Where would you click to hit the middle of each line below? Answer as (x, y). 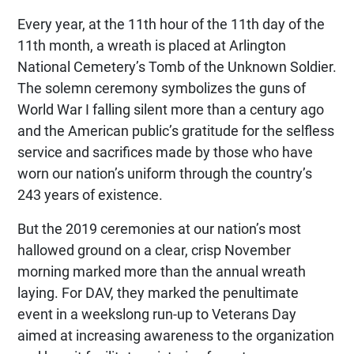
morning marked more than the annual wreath (162, 271)
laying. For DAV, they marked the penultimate (158, 292)
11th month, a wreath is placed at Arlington (152, 45)
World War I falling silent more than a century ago (171, 109)
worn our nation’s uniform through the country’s (165, 173)
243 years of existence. (90, 194)
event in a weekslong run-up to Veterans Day (157, 314)
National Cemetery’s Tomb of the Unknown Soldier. (177, 66)
